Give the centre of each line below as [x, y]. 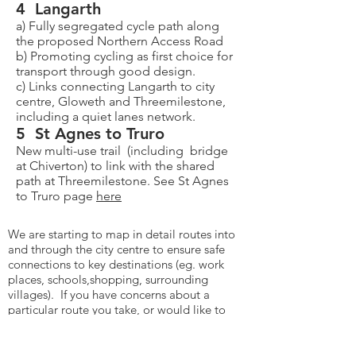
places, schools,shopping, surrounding [108, 279]
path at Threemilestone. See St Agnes [122, 181]
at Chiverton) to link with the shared [115, 166]
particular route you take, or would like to [117, 310]
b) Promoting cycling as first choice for [124, 56]
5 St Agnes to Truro [90, 133]
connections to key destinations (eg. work [116, 264]
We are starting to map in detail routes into [122, 234]
